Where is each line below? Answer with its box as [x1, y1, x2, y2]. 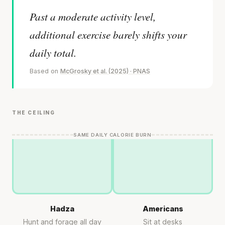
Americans [142, 204, 183, 213]
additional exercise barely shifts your [30, 27, 187, 42]
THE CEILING [12, 109, 55, 116]
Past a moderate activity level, [30, 9, 156, 24]
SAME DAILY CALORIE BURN [73, 132, 152, 138]
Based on [30, 67, 60, 75]
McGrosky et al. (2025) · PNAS [60, 67, 150, 75]
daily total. [30, 45, 76, 60]
